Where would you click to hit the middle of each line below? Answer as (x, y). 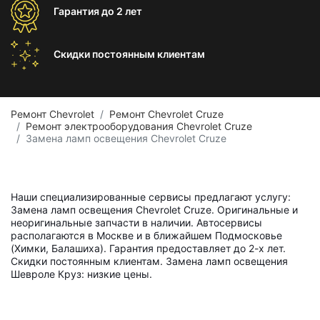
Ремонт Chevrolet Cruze (166, 114)
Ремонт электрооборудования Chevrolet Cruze (139, 126)
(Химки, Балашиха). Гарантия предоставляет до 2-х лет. (148, 248)
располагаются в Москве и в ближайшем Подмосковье (146, 235)
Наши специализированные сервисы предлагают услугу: (151, 197)
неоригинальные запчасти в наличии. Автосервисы (136, 222)
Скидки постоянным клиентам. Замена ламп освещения (149, 261)
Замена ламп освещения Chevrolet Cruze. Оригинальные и (154, 210)
